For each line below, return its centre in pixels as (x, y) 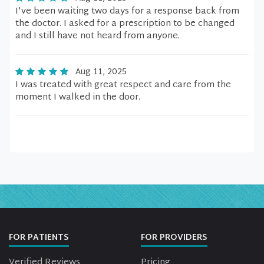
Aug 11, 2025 (101, 72)
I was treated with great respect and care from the (123, 85)
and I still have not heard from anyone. (98, 36)
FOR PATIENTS (39, 238)
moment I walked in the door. (78, 98)
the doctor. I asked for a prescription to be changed (125, 24)
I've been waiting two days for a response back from (127, 11)
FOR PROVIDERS (174, 238)
